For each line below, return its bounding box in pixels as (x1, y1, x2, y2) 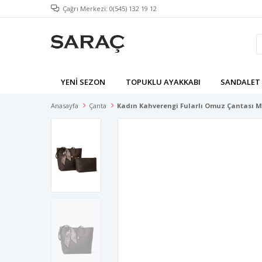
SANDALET (220, 77, 261, 87)
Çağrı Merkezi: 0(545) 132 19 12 (63, 4, 157, 13)
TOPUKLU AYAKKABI (125, 77, 201, 87)
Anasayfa (51, 101, 78, 110)
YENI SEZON (61, 77, 106, 87)
